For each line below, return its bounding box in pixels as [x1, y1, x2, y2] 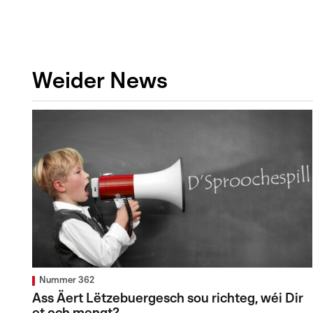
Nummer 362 [39, 275, 94, 285]
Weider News [32, 70, 168, 93]
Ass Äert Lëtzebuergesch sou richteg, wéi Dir [32, 291, 303, 305]
